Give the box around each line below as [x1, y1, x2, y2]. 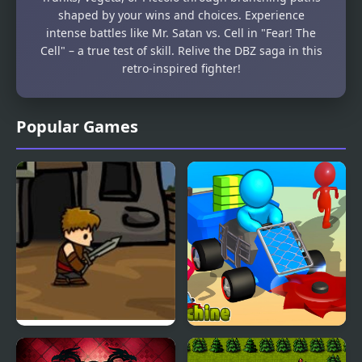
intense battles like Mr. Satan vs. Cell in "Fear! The [46, 24, 316, 40]
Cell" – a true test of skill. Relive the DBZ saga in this [40, 42, 322, 58]
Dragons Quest [28, 339, 112, 354]
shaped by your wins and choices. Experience [57, 6, 305, 23]
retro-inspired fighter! [121, 60, 241, 76]
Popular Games [16, 115, 138, 137]
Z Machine [199, 339, 256, 354]
